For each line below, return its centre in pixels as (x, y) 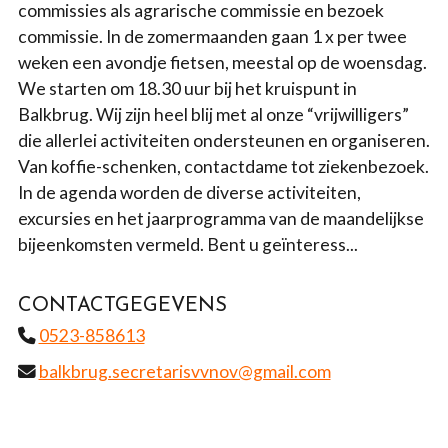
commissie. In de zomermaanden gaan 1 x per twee (212, 37)
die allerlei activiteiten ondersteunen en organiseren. (223, 141)
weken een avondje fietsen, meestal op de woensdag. (222, 63)
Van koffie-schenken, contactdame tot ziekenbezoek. (223, 167)
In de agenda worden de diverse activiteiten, (189, 193)
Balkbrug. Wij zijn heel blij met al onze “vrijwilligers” (213, 115)
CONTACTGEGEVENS (122, 306)
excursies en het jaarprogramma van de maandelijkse (220, 219)
